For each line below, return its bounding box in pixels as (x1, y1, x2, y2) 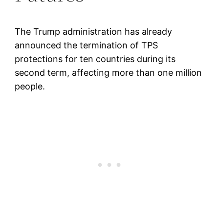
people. (15, 81, 45, 91)
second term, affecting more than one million (15, 67, 202, 78)
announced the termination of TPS (15, 40, 158, 50)
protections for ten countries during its (15, 53, 176, 64)
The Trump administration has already (15, 26, 173, 37)
